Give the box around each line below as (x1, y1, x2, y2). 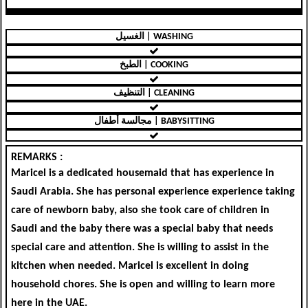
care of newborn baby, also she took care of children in (11, 204, 269, 216)
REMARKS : (11, 151, 63, 163)
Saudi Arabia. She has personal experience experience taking (11, 186, 295, 197)
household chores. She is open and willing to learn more (11, 278, 275, 290)
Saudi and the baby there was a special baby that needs (11, 223, 273, 234)
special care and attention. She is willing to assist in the (11, 241, 269, 253)
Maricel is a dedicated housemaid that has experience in (11, 167, 274, 179)
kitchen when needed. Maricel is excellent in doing (11, 260, 249, 272)
